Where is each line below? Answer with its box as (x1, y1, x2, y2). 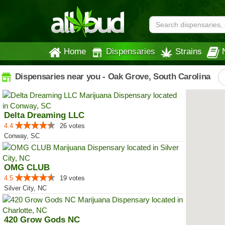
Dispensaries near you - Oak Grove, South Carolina (13, 71, 211, 81)
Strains (175, 47, 202, 56)
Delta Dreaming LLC (4, 110, 84, 120)
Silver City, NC (4, 184, 47, 192)
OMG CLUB (4, 163, 50, 172)
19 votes (60, 174, 85, 182)
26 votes (60, 122, 85, 130)
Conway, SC (4, 132, 40, 140)
